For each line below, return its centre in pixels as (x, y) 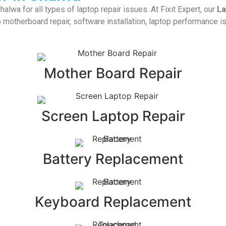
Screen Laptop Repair (113, 116)
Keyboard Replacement (113, 202)
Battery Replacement (113, 159)
